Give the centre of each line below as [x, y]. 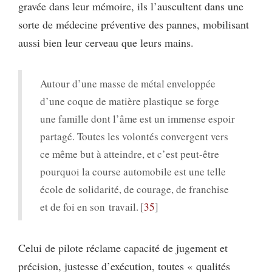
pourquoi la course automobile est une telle [133, 172]
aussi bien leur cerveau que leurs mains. [106, 43]
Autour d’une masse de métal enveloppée [128, 84]
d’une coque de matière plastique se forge [130, 101]
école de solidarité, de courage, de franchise [134, 189]
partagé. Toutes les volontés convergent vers [134, 137]
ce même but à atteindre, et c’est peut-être [130, 154]
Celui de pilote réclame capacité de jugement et [123, 248]
